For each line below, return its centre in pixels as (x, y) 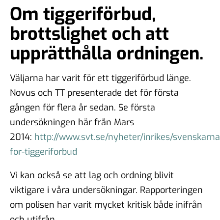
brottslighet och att (89, 34)
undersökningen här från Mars (72, 122)
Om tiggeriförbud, (83, 14)
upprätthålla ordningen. (107, 53)
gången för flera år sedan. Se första (82, 107)
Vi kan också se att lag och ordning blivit (92, 175)
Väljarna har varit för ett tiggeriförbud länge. (100, 78)
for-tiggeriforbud (43, 151)
